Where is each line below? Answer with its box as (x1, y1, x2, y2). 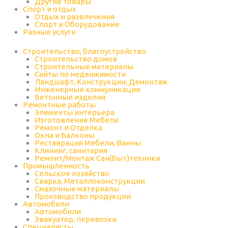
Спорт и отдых (23, 5, 76, 13)
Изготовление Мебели (34, 115, 119, 124)
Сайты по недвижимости (34, 69, 126, 78)
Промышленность (23, 161, 90, 170)
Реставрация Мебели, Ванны (34, 138, 141, 147)
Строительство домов (34, 54, 117, 63)
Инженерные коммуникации (34, 84, 140, 94)
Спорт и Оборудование (34, 20, 120, 28)
